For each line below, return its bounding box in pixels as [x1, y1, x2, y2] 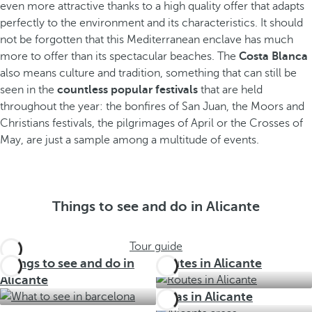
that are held [198, 84, 263, 96]
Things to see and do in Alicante [52, 198, 260, 214]
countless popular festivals [57, 84, 198, 96]
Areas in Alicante [156, 290, 253, 304]
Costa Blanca [239, 50, 308, 63]
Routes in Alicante [156, 256, 262, 270]
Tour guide [130, 240, 182, 253]
